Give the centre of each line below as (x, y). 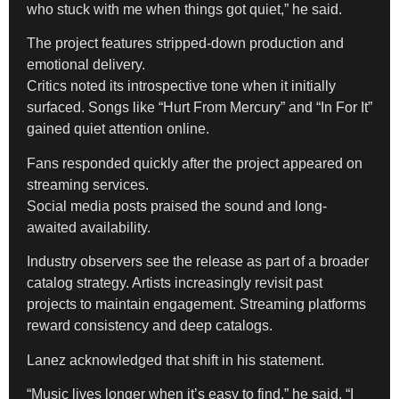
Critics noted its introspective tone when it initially (181, 86)
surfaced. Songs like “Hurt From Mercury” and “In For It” (199, 108)
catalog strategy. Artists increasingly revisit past (175, 283)
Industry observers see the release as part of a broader (198, 262)
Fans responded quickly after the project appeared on (195, 163)
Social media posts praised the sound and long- (177, 206)
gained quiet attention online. (118, 129)
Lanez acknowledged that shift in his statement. (175, 360)
